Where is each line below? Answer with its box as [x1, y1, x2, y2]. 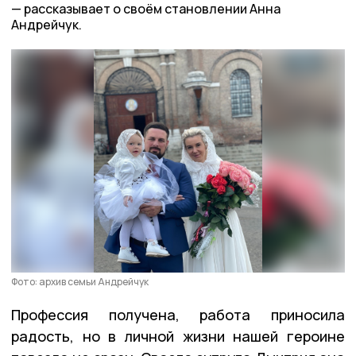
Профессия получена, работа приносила [11, 304, 345, 324]
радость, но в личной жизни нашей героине [11, 326, 345, 346]
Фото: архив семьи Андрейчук [11, 274, 149, 288]
